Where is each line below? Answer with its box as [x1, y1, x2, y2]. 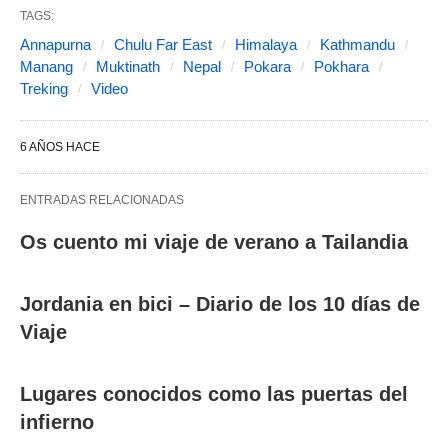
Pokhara [314, 58, 369, 76]
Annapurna [20, 36, 91, 54]
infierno [20, 411, 94, 434]
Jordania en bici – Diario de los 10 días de [20, 293, 420, 316]
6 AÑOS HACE [20, 140, 100, 155]
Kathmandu [320, 36, 395, 54]
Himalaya [235, 36, 297, 54]
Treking [20, 80, 68, 98]
